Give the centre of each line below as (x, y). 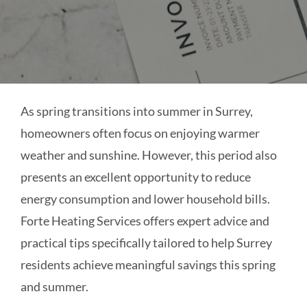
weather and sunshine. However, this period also (148, 155)
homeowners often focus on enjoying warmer (140, 133)
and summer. (54, 286)
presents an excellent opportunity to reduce (135, 176)
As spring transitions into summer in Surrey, (136, 111)
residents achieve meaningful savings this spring (148, 264)
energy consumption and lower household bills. (145, 198)
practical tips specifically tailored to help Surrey (146, 242)
